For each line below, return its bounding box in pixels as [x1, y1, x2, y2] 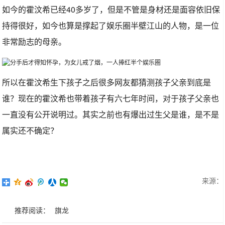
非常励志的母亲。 [2, 36, 67, 47]
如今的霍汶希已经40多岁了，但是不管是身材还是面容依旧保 [2, 4, 220, 15]
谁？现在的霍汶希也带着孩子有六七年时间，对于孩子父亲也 [2, 92, 219, 104]
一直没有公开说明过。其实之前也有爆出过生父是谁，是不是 [2, 108, 219, 120]
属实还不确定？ [2, 125, 59, 136]
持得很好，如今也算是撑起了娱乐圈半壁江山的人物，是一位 [2, 20, 219, 31]
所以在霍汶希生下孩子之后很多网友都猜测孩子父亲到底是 [2, 76, 211, 88]
